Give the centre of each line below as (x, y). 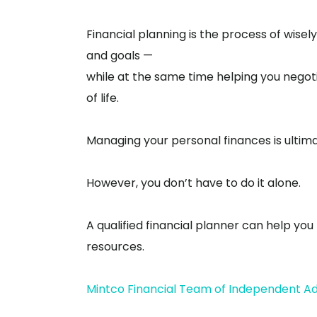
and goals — (120, 56)
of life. (103, 98)
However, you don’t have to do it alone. (194, 183)
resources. (115, 247)
